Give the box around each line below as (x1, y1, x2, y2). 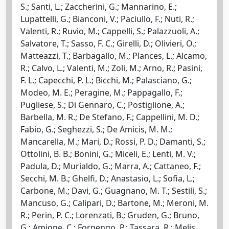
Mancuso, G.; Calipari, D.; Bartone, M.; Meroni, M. (20, 197, 209, 209)
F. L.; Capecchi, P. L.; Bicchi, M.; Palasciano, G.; (20, 74, 192, 86)
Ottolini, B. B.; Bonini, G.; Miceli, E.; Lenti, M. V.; (20, 148, 196, 159)
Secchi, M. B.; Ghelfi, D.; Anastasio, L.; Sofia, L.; (20, 172, 195, 184)
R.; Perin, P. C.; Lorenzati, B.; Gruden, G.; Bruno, (20, 209, 199, 221)
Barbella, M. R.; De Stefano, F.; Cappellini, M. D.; (20, 111, 199, 123)
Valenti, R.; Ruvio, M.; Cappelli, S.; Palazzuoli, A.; (20, 25, 199, 37)
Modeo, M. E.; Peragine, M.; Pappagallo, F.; (20, 86, 182, 98)
